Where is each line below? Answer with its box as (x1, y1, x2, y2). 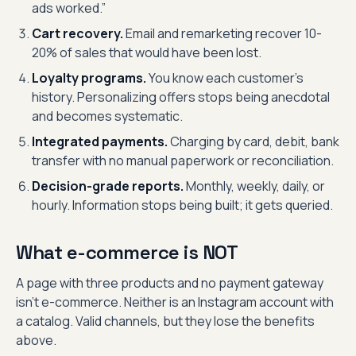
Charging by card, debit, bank (168, 133, 339, 150)
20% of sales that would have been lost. (32, 44, 261, 61)
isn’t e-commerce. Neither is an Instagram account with (16, 293, 334, 311)
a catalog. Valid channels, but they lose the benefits (16, 312, 315, 330)
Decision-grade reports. (32, 177, 184, 195)
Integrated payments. (32, 133, 168, 150)
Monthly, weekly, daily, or (184, 177, 325, 195)
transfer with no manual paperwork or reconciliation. (32, 152, 334, 169)
